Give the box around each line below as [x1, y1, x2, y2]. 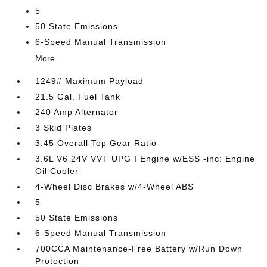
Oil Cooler [35, 166, 79, 176]
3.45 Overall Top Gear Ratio [35, 138, 157, 148]
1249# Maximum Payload [35, 76, 144, 86]
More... [35, 54, 63, 63]
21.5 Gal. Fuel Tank [35, 92, 121, 101]
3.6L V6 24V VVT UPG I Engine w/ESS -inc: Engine [35, 154, 256, 163]
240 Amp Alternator [35, 107, 119, 117]
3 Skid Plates [35, 123, 92, 132]
